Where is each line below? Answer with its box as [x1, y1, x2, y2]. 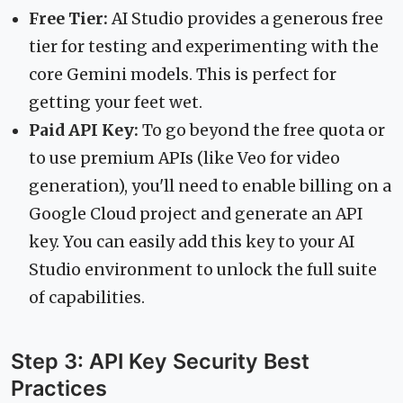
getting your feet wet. [29, 92, 202, 112]
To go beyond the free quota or [139, 120, 385, 140]
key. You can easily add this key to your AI [29, 231, 354, 252]
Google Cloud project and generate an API [29, 203, 363, 224]
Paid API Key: [29, 120, 139, 140]
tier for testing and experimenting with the [29, 36, 379, 57]
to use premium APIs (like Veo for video [29, 148, 340, 168]
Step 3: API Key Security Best [11, 347, 309, 374]
